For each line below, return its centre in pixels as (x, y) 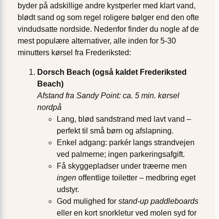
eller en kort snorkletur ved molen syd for (127, 213)
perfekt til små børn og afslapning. (115, 131)
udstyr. (68, 190)
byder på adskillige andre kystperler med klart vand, (107, 6)
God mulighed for (88, 201)
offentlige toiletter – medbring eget (136, 178)
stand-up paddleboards (158, 201)
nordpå (49, 108)
